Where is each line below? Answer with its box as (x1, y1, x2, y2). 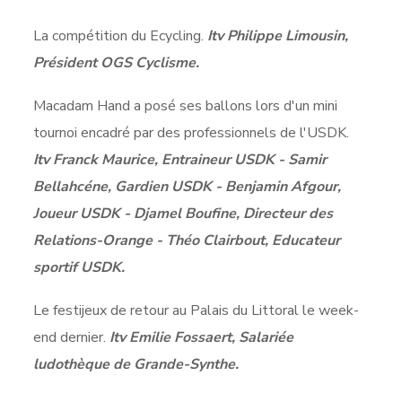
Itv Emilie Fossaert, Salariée (106, 327, 294, 347)
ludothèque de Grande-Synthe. (33, 354, 240, 374)
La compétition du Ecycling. (33, 25, 208, 46)
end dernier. (33, 327, 107, 347)
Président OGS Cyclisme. (33, 52, 200, 73)
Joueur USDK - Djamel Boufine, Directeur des (33, 203, 334, 223)
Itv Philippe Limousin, (207, 25, 349, 46)
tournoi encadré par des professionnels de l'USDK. (33, 122, 350, 143)
